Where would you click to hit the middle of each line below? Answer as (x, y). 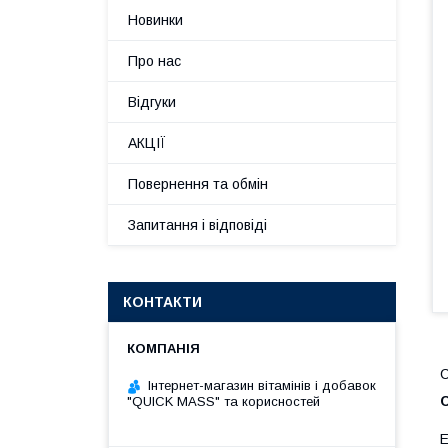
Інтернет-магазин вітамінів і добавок (262, 385)
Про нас (154, 61)
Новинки (155, 20)
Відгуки (152, 102)
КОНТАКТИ (162, 302)
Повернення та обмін (198, 184)
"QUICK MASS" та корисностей (223, 401)
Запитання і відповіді (197, 225)
